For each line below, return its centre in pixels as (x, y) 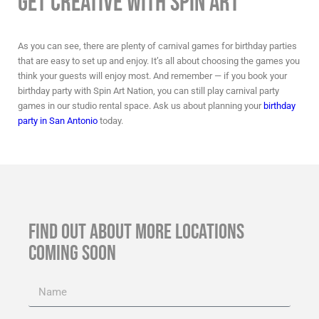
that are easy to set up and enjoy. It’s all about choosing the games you (159, 61)
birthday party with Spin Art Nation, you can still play (122, 91)
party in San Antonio (58, 121)
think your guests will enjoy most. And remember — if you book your (152, 76)
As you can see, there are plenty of (88, 46)
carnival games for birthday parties (228, 46)
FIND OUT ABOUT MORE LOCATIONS (136, 232)
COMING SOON (72, 254)
